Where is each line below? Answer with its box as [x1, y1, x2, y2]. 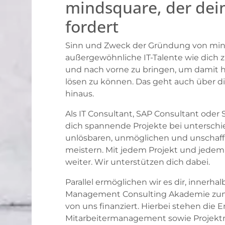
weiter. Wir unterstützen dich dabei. [65, 157, 210, 167]
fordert [65, 15, 119, 37]
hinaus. [65, 89, 94, 99]
